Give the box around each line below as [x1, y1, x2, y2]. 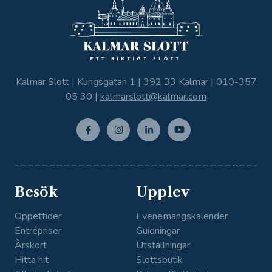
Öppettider [14, 209, 61, 223]
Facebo [75, 141, 106, 154]
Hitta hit [14, 253, 49, 267]
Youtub [167, 141, 196, 154]
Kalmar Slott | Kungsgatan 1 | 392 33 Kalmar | [15, 75, 216, 89]
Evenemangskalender [136, 209, 228, 223]
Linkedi [137, 141, 165, 154]
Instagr [107, 141, 135, 154]
